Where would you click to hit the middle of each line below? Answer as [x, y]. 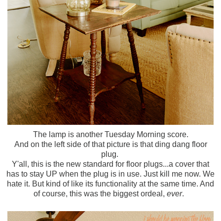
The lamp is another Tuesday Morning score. [110, 134]
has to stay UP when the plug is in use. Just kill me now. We [110, 174]
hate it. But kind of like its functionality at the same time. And [110, 184]
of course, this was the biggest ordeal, [100, 193]
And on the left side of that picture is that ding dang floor [110, 144]
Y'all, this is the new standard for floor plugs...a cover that [110, 164]
